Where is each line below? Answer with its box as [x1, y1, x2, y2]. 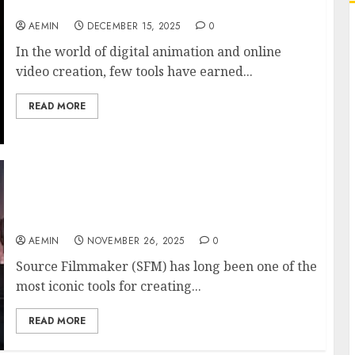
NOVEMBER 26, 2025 [87, 234, 185, 248]
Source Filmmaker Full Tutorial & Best [15, 194, 272, 212]
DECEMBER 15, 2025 [87, 19, 181, 33]
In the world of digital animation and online [15, 43, 281, 60]
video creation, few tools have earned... [15, 63, 253, 80]
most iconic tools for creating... [15, 277, 201, 295]
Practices [15, 212, 78, 229]
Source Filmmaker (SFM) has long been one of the [15, 258, 317, 275]
